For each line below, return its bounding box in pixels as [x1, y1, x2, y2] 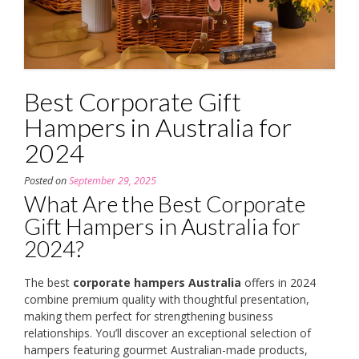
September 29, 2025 [69, 173, 156, 188]
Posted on [24, 173, 69, 188]
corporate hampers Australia [73, 274, 241, 290]
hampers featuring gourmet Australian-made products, [24, 341, 308, 357]
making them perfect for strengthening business [24, 308, 273, 324]
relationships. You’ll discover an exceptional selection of [24, 325, 311, 341]
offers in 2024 [241, 274, 316, 290]
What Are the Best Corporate [24, 189, 305, 217]
